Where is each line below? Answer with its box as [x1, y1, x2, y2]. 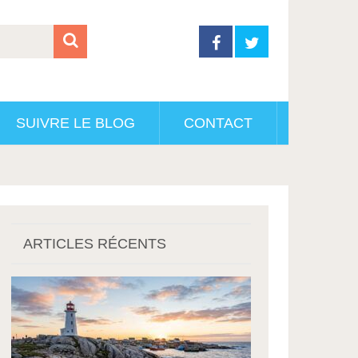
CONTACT [184, 115, 253, 131]
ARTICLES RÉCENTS [23, 236, 167, 252]
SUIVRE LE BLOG [16, 115, 135, 131]
